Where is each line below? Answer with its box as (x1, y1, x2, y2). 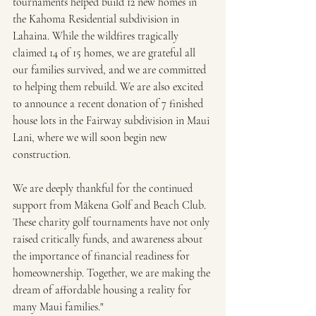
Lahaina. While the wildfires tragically (13, 29, 181, 44)
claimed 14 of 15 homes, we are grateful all (13, 46, 198, 61)
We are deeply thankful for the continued (13, 181, 195, 196)
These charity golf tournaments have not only (13, 215, 212, 230)
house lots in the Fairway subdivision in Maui (13, 114, 212, 128)
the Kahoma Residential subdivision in (13, 12, 182, 27)
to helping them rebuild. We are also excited (13, 80, 206, 95)
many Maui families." (13, 300, 103, 315)
